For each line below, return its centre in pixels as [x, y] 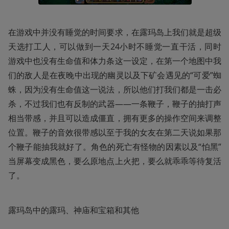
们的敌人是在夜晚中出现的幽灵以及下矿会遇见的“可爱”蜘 [115, 75]
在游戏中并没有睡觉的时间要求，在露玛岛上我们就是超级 [115, 32]
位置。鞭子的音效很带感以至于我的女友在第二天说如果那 [115, 132]
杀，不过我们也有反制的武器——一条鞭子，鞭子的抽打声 [115, 104]
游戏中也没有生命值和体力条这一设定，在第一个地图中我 [115, 61]
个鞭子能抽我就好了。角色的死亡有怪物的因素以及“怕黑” [115, 146]
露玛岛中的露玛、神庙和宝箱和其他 [74, 210]
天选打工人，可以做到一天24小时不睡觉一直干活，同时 [115, 46]
